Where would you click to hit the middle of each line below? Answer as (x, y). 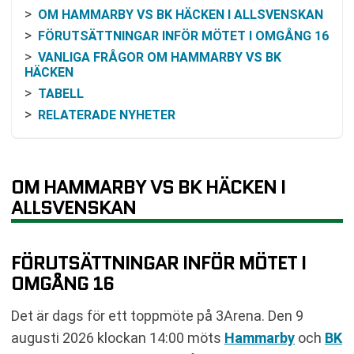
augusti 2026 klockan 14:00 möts (118, 337)
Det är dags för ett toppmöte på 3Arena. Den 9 (157, 315)
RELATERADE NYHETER (107, 115)
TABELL (61, 94)
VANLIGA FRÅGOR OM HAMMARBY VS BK (160, 58)
